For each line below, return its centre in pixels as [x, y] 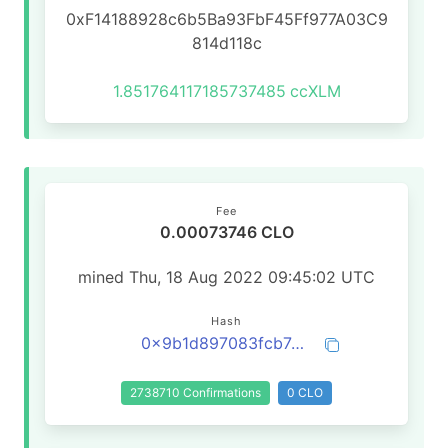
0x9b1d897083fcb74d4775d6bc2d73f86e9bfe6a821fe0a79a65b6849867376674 [297, 343]
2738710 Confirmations [195, 392]
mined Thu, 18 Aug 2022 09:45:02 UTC [226, 277]
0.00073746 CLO [226, 232]
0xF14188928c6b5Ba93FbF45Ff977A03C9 [226, 19]
